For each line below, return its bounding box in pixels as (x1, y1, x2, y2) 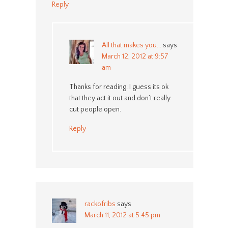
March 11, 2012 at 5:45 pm (84, 211, 160, 219)
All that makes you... (101, 41, 161, 49)
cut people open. (69, 105, 121, 113)
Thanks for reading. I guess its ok (69, 82, 168, 91)
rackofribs (84, 199, 116, 208)
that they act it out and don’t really (69, 94, 170, 102)
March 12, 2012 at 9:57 (101, 52, 168, 61)
